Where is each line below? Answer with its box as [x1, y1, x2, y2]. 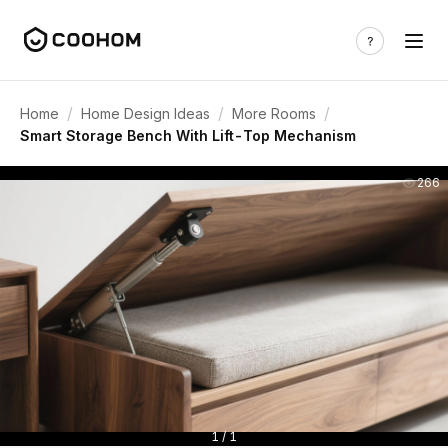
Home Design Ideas [81, 104, 210, 122]
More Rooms [232, 104, 316, 122]
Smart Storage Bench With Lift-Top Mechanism [20, 127, 356, 144]
